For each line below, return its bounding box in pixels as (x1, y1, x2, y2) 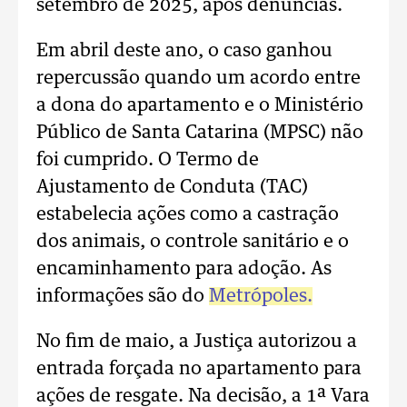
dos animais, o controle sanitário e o (36, 233, 349, 251)
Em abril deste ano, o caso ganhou (36, 42, 333, 60)
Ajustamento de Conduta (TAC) (36, 178, 308, 196)
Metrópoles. (209, 287, 313, 305)
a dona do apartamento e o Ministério (36, 96, 363, 114)
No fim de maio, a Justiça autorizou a (36, 333, 357, 351)
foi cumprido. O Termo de (36, 151, 259, 169)
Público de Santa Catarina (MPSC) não (36, 124, 363, 142)
